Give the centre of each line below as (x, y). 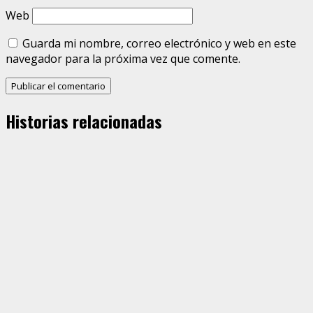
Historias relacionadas (84, 121)
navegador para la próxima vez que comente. (123, 59)
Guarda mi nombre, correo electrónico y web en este (159, 44)
